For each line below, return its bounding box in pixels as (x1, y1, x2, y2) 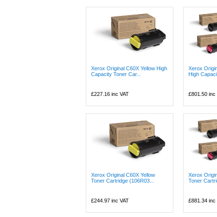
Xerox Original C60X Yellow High (91, 65, 167, 71)
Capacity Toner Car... (91, 71, 141, 77)
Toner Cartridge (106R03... (91, 178, 154, 184)
